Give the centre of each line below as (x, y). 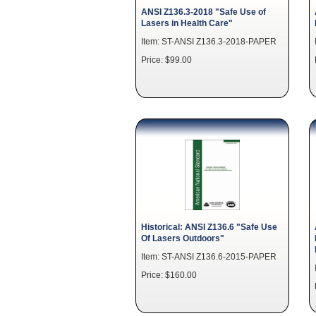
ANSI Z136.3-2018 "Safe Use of (203, 12)
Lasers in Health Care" (187, 23)
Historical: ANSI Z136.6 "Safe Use (209, 227)
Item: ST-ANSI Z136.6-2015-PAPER (209, 256)
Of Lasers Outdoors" (183, 238)
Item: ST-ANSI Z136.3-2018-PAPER (209, 41)
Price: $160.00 (169, 275)
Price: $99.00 (166, 60)
